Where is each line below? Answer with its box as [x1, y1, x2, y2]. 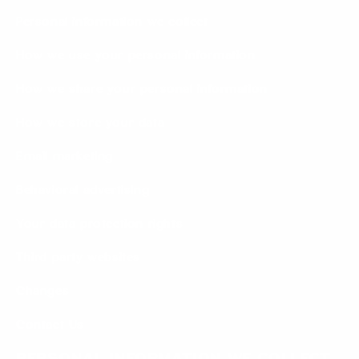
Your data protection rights [16, 219, 184, 232]
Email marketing [16, 151, 113, 164]
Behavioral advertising [16, 185, 150, 198]
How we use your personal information [16, 50, 256, 63]
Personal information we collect [16, 17, 208, 30]
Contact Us [16, 320, 84, 333]
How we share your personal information [16, 84, 268, 97]
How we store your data [16, 118, 165, 131]
